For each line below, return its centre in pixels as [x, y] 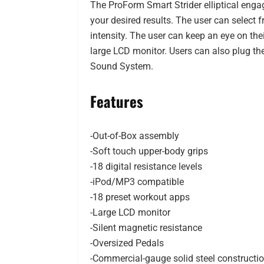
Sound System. [122, 67]
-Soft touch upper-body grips [149, 151]
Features [117, 101]
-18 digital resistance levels [146, 167]
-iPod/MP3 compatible [137, 182]
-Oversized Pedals [127, 243]
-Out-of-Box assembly [135, 136]
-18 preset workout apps [140, 197]
